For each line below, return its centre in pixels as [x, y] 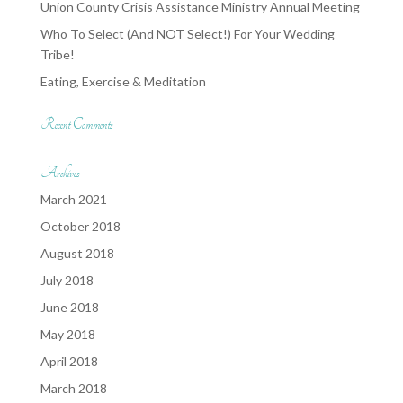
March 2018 [73, 388]
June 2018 [69, 307]
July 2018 [67, 280]
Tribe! [57, 54]
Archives [59, 173]
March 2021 [73, 199]
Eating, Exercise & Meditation [123, 81]
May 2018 [67, 334]
